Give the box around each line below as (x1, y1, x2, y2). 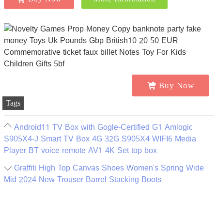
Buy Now (158, 81, 194, 90)
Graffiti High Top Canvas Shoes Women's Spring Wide (14, 160, 204, 176)
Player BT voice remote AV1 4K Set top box (3, 143, 157, 158)
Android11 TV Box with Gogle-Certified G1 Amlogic (14, 120, 193, 135)
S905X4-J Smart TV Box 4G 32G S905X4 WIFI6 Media (3, 131, 196, 147)
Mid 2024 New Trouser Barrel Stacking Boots (3, 172, 161, 187)
